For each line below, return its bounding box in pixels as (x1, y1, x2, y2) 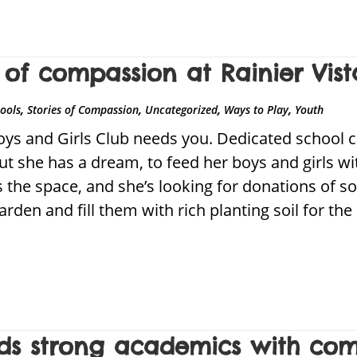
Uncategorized (145, 102, 218, 118)
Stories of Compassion (27, 102, 139, 118)
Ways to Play (224, 102, 289, 118)
